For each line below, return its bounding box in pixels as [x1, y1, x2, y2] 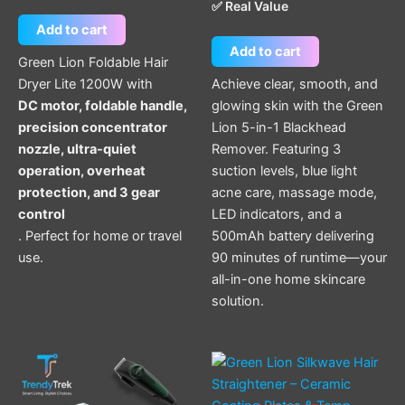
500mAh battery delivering [212, 227, 374, 244]
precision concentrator [18, 118, 167, 136]
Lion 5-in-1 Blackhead [212, 118, 346, 136]
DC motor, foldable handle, [18, 97, 187, 114]
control [18, 205, 65, 222]
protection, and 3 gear [18, 184, 160, 201]
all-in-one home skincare [212, 270, 365, 287]
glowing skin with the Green [212, 97, 383, 114]
